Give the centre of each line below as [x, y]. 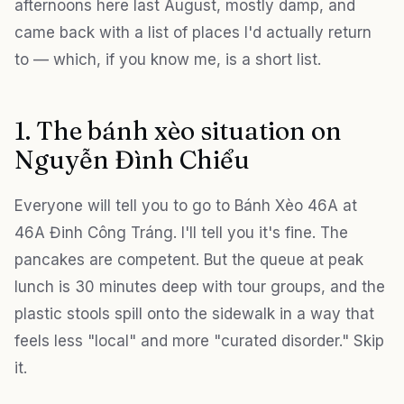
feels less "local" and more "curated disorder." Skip [199, 340]
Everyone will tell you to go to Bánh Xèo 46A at [186, 205]
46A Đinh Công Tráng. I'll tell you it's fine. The [181, 232]
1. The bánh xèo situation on [178, 130]
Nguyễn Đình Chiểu [132, 159]
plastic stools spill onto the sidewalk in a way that [194, 313]
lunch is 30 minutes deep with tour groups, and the [200, 286]
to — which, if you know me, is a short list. [168, 59]
